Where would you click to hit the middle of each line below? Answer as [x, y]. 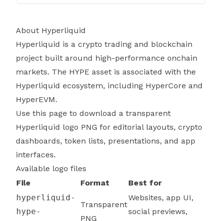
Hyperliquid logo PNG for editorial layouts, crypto [109, 127]
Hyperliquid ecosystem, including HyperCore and [109, 86]
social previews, [158, 211]
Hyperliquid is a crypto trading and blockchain [104, 44]
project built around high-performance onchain [107, 58]
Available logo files [51, 168]
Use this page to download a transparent [93, 113]
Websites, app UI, [161, 198]
